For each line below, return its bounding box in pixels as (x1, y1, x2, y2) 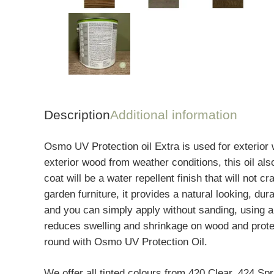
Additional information (110, 108, 237, 122)
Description (44, 108, 110, 122)
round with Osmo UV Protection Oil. (44, 235, 207, 248)
